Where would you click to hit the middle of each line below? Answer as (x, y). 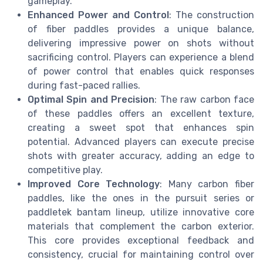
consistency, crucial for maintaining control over (141, 254)
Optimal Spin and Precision (91, 99)
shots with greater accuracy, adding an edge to (141, 156)
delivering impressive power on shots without (141, 43)
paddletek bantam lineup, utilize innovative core (141, 212)
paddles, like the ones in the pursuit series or (141, 198)
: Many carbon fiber (207, 184)
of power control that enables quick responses (141, 71)
